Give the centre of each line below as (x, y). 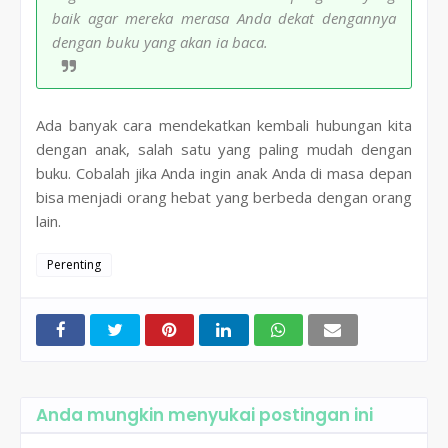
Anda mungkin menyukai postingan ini (204, 414)
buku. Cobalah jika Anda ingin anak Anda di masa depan (224, 172)
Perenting (74, 264)
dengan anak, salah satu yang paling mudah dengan (224, 148)
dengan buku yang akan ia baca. (162, 41)
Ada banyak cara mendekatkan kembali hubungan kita (224, 124)
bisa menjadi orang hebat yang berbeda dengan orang (224, 196)
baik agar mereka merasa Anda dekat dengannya (224, 17)
